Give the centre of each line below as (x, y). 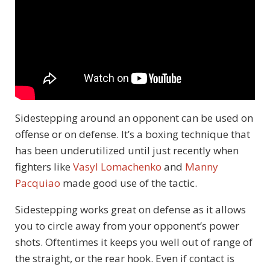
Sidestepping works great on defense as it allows (130, 210)
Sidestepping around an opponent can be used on (134, 118)
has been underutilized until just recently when (127, 151)
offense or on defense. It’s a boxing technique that (133, 134)
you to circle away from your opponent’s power (127, 226)
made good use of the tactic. (129, 183)
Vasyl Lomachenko (117, 167)
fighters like (44, 167)
